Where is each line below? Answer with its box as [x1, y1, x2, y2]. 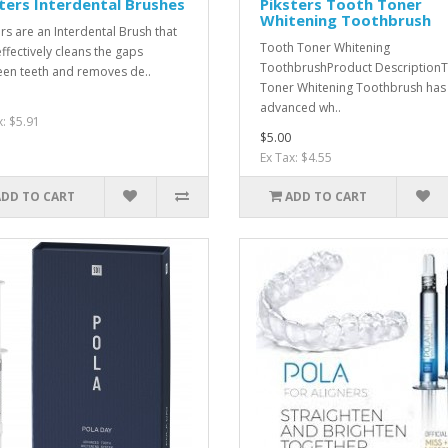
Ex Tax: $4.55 [259, 149, 332, 166]
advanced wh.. [259, 99, 341, 116]
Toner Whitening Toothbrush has [259, 79, 446, 96]
